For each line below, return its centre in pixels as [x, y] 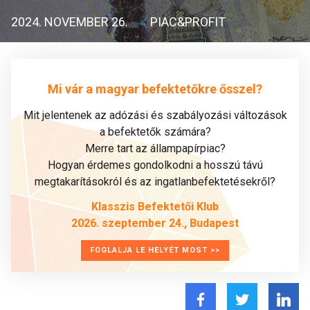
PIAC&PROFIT [188, 22]
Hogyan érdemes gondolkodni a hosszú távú [155, 165]
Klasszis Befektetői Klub [155, 207]
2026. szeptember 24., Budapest [155, 223]
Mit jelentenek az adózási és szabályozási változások [155, 115]
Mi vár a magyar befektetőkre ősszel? [155, 89]
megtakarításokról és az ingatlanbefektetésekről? [155, 182]
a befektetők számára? [155, 132]
